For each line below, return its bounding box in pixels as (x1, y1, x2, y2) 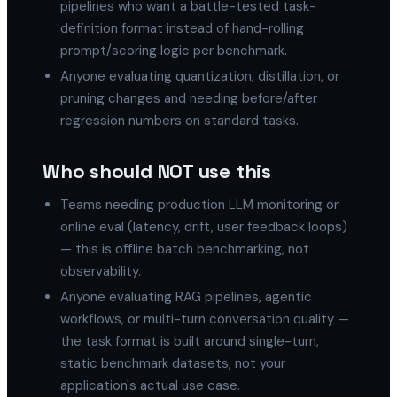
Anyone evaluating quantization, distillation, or (60, 67, 339, 85)
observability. (60, 262, 141, 280)
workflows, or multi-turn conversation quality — (60, 310, 349, 328)
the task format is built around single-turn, (60, 332, 319, 350)
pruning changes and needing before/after (60, 90, 317, 107)
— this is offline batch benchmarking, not (60, 240, 309, 258)
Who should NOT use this (43, 159, 271, 183)
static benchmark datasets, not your (60, 354, 285, 372)
